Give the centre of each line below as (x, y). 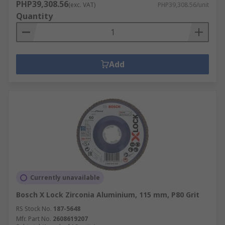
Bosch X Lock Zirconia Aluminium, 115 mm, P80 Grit (108, 195)
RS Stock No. (34, 209)
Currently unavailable (65, 178)
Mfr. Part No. (34, 219)
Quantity (34, 16)
